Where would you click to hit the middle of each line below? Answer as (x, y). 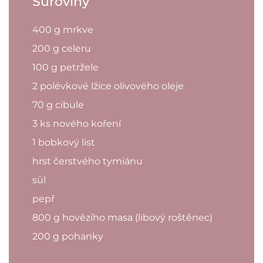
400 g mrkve (63, 29)
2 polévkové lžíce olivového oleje (108, 86)
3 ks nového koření (77, 123)
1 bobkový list (64, 142)
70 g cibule (58, 104)
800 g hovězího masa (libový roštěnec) (122, 217)
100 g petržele (65, 67)
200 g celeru (62, 48)
